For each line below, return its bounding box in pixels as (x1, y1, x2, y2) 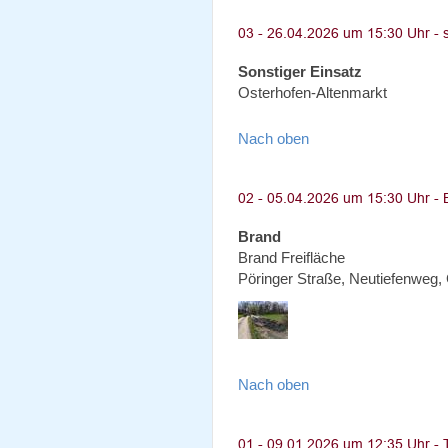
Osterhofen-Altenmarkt (238, 84, 387, 101)
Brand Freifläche (238, 249, 345, 266)
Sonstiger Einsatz (238, 63, 362, 80)
